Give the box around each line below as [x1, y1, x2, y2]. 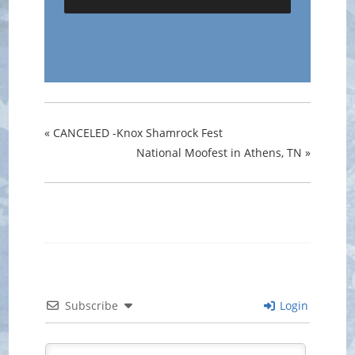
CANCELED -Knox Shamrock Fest [50, 124, 223, 140]
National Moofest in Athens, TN [136, 144, 305, 160]
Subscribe [65, 297, 119, 313]
